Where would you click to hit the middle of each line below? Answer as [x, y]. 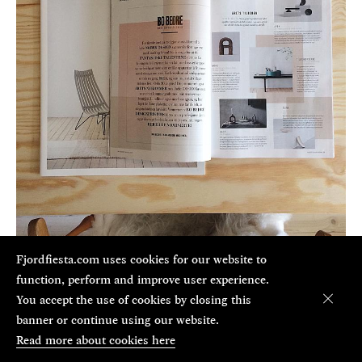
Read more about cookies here [96, 340]
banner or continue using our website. [118, 320]
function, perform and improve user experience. [143, 279]
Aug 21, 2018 [49, 330]
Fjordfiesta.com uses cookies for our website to [141, 259]
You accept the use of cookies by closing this [134, 299]
